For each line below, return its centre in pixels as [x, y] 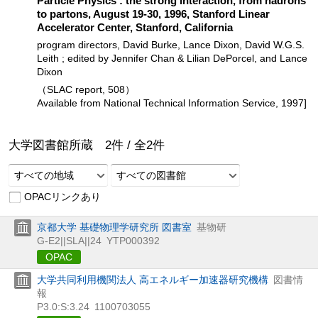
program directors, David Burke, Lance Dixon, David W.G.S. [171, 44]
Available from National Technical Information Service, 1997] [172, 103]
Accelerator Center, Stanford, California [135, 27]
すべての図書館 [151, 175]
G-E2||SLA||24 [69, 240]
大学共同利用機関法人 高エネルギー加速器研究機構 [153, 279]
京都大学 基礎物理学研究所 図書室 [114, 227]
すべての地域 [44, 175]
